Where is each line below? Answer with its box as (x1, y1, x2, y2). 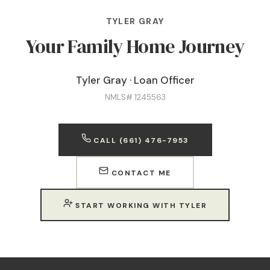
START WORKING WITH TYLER (72, 201, 207, 210)
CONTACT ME (108, 168, 171, 178)
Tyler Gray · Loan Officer (75, 74, 195, 87)
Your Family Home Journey (25, 33, 245, 60)
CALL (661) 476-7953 (90, 136, 189, 145)
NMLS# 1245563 (104, 92, 166, 102)
